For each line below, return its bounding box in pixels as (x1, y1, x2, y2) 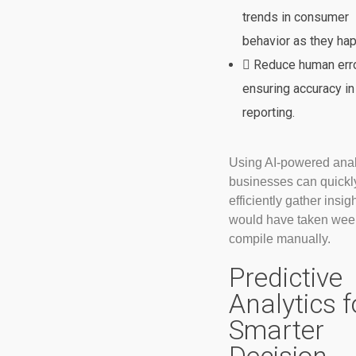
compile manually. (228, 231, 331, 246)
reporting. (242, 104, 296, 120)
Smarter (228, 314, 324, 346)
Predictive (228, 261, 342, 293)
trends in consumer (242, 9, 350, 25)
